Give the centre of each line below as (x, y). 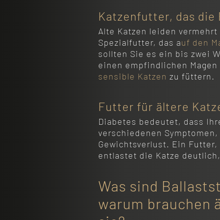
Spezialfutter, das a (139, 42)
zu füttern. (191, 76)
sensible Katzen (132, 76)
